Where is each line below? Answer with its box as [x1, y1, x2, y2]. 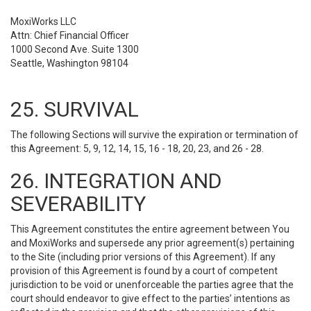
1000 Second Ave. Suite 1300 [10, 44, 139, 55]
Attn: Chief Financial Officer [10, 30, 129, 41]
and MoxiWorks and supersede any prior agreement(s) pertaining [10, 237, 294, 249]
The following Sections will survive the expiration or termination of [10, 129, 299, 140]
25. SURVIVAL [10, 97, 139, 121]
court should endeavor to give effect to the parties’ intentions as [10, 293, 290, 304]
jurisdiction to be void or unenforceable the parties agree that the [10, 279, 294, 290]
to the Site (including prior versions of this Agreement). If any [10, 251, 276, 262]
